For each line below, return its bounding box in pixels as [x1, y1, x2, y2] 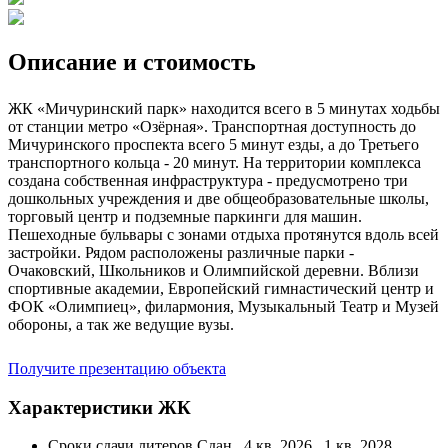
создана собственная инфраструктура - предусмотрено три [8, 171, 408, 189]
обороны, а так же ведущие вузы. [8, 315, 234, 333]
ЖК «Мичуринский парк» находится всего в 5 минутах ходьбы [8, 99, 440, 117]
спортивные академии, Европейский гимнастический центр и [8, 279, 434, 297]
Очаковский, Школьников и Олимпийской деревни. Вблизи [8, 261, 419, 279]
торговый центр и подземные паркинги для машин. [8, 207, 362, 225]
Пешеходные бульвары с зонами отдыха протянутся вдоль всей [8, 225, 439, 243]
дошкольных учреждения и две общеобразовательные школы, [8, 189, 429, 207]
